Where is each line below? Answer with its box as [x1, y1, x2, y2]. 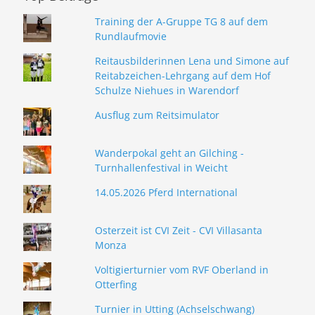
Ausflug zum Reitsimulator [94, 108, 219, 122]
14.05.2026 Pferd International [94, 185, 238, 199]
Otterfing [94, 277, 137, 291]
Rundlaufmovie [94, 29, 167, 43]
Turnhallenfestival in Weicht [94, 160, 228, 174]
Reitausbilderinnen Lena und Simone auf [94, 53, 289, 67]
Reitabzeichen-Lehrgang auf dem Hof [94, 68, 271, 82]
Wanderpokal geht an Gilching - [94, 146, 244, 160]
